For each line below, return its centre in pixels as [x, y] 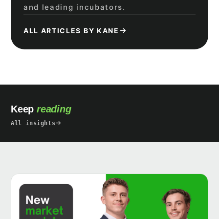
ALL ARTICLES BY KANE [71, 30]
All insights [33, 123]
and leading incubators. [75, 7]
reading [54, 109]
